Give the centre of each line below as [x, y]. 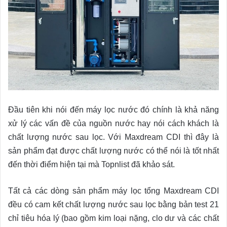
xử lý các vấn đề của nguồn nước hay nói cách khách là [113, 123]
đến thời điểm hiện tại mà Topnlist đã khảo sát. [91, 164]
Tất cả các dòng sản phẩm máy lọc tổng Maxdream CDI [113, 191]
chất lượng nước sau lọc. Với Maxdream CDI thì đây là [113, 137]
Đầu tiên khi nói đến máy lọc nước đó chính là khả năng [113, 109]
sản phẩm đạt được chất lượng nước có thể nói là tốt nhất [113, 150]
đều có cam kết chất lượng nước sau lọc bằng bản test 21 [113, 204]
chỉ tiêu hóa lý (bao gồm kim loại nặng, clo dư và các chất [113, 218]
